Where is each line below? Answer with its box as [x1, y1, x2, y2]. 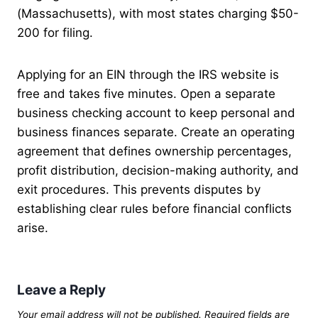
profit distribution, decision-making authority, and [17, 163, 299, 178]
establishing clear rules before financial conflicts [17, 202, 292, 216]
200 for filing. [17, 26, 93, 40]
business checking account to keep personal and [17, 106, 295, 121]
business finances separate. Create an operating [17, 125, 295, 140]
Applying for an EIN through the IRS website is [17, 67, 279, 82]
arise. [17, 221, 48, 236]
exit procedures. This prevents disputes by [17, 182, 261, 197]
